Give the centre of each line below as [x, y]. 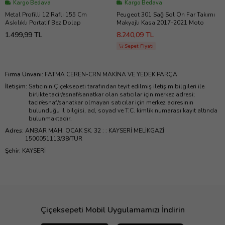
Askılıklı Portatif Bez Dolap [43, 23]
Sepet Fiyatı [139, 46]
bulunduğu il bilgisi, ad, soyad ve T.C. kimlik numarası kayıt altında [123, 111]
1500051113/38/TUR [54, 139]
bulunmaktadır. [50, 119]
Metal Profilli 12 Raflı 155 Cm [46, 15]
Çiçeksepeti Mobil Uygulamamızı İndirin [113, 210]
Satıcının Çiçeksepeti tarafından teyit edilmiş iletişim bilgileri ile [117, 87]
